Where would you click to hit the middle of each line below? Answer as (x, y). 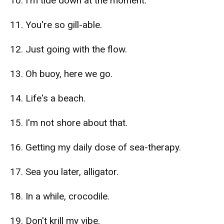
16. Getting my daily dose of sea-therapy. (95, 147)
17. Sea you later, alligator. (64, 172)
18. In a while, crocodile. (60, 196)
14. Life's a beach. (48, 98)
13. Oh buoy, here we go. (61, 74)
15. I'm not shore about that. (69, 123)
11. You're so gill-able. (56, 25)
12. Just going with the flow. (68, 49)
